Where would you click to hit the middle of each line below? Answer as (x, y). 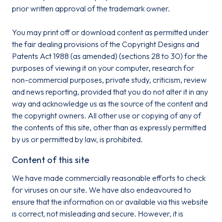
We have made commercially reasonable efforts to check (109, 178)
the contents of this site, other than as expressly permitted (109, 127)
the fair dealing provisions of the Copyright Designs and (106, 44)
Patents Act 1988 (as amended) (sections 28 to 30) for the (110, 56)
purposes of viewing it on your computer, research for (103, 68)
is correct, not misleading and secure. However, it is (98, 214)
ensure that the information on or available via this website (110, 202)
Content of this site (51, 160)
